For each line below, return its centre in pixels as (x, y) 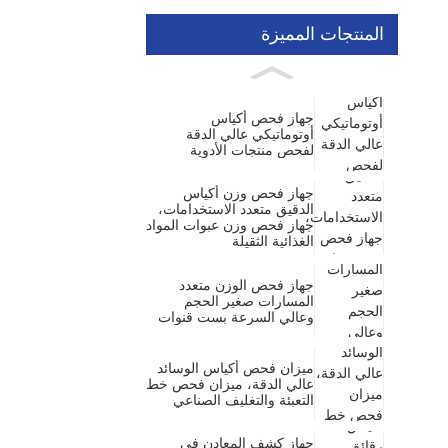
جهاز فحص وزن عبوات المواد (230, 225)
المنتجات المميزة (322, 34)
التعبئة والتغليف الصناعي (243, 400)
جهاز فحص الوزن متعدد (246, 284)
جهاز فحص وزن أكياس (248, 193)
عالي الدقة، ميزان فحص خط (230, 384)
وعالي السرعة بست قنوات (236, 316)
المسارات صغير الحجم (249, 300)
